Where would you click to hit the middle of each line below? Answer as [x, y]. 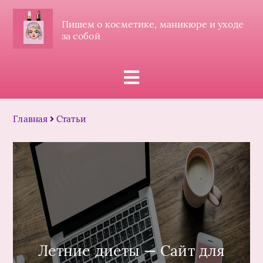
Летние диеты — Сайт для [131, 250]
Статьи [71, 119]
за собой [81, 36]
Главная [30, 119]
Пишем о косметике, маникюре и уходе [152, 24]
